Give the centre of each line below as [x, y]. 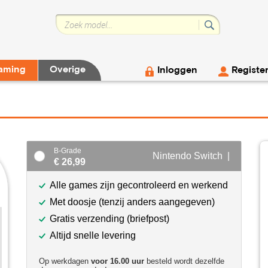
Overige [67, 70]
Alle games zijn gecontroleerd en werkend [139, 185]
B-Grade [68, 151]
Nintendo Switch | [192, 156]
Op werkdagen [65, 261]
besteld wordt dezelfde [184, 261]
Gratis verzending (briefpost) [109, 219]
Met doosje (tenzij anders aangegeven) [132, 202]
